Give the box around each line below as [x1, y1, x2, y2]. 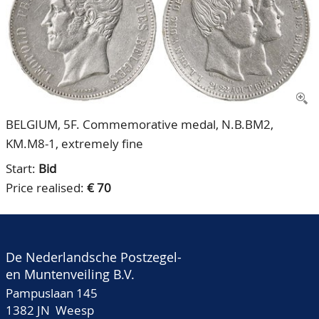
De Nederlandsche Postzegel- [6, 249, 182, 266]
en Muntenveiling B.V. [6, 266, 135, 283]
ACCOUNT [6, 43, 59, 59]
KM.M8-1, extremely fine [6, 135, 143, 152]
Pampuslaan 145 [6, 285, 98, 301]
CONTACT [6, 15, 56, 31]
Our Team [17, 15, 70, 31]
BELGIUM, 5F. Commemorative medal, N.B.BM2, [6, 116, 273, 132]
